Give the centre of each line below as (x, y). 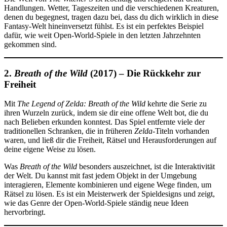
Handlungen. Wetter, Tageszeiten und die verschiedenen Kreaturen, (111, 8)
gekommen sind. (30, 44)
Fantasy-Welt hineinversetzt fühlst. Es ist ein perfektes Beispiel (104, 26)
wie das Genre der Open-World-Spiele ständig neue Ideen (96, 203)
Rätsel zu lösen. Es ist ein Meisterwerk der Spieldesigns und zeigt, (109, 194)
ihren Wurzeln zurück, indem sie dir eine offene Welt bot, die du (106, 113)
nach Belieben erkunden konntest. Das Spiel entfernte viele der (104, 122)
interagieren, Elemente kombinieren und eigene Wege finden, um (108, 185)
